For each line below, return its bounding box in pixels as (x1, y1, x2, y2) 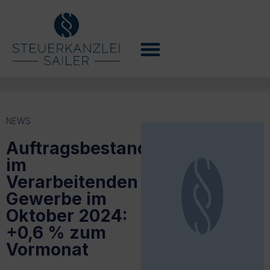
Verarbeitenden (6, 171, 138, 192)
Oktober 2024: (6, 205, 127, 226)
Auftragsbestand (6, 137, 148, 159)
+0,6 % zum (6, 222, 106, 243)
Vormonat (6, 239, 89, 260)
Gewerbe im (6, 188, 107, 209)
